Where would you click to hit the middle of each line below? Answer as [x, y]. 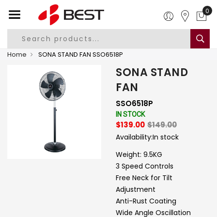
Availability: [134, 137]
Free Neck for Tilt [144, 178]
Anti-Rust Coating [146, 201]
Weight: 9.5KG [139, 155]
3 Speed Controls [145, 166]
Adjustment [136, 189]
